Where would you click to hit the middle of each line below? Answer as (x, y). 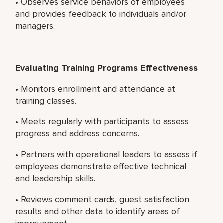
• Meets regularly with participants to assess (102, 121)
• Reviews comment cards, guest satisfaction (103, 199)
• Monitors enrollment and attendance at (96, 88)
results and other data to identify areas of (98, 211)
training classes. (46, 100)
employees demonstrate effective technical (101, 166)
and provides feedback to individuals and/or (101, 14)
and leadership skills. (56, 178)
